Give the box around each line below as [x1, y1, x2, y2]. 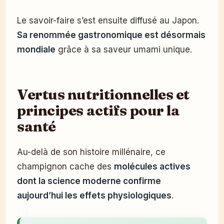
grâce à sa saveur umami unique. [55, 44, 192, 55]
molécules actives [114, 161, 190, 172]
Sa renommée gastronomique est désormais [17, 30, 205, 40]
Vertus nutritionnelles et [17, 85, 190, 103]
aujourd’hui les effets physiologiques [17, 190, 171, 201]
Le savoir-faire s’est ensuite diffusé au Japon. [17, 15, 199, 26]
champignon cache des [17, 161, 114, 172]
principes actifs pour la [17, 101, 180, 119]
